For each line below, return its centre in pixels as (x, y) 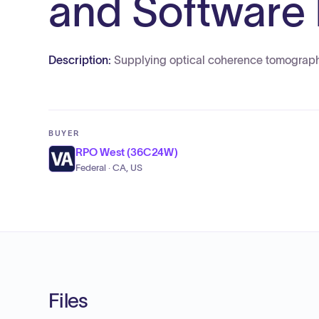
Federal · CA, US (109, 168)
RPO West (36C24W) (127, 152)
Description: (81, 60)
